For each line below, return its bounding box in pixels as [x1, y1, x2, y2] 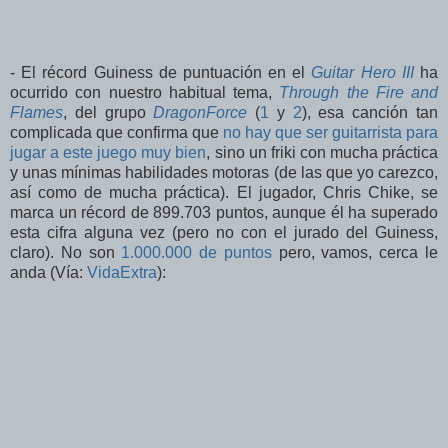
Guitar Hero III [311, 64, 414, 82]
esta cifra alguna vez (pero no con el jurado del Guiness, [10, 224, 438, 242]
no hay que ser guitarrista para [223, 124, 438, 142]
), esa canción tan [301, 104, 439, 122]
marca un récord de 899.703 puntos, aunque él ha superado [10, 204, 438, 222]
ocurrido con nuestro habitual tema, [10, 84, 280, 102]
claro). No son [10, 244, 122, 262]
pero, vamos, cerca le [271, 244, 439, 262]
